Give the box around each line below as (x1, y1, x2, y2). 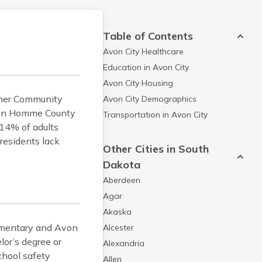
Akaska (103, 206, 132, 217)
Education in (103, 62, 153, 73)
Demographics (139, 94, 196, 104)
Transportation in (103, 109, 171, 120)
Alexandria (103, 238, 144, 249)
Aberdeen (103, 175, 140, 185)
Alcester (103, 222, 134, 233)
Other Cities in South (103, 142, 209, 156)
